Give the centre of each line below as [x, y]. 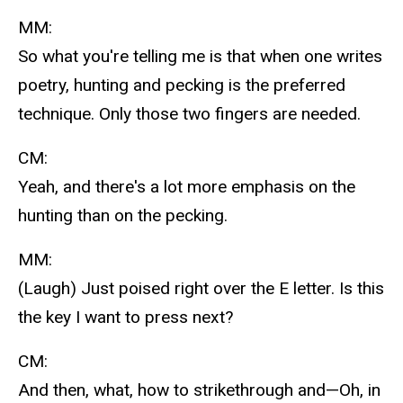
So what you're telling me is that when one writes [200, 57]
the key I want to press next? [125, 317]
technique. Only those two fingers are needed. [189, 114]
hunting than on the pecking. [123, 215]
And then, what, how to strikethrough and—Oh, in [199, 390]
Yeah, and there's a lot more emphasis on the [187, 186]
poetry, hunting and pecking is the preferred [182, 85]
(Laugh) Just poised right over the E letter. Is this [201, 288]
